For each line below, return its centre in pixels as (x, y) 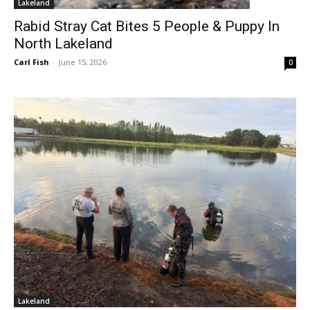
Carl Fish (31, 62)
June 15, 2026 (83, 62)
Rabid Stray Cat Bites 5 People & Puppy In (147, 26)
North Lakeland (63, 43)
